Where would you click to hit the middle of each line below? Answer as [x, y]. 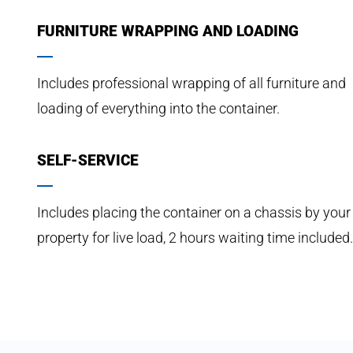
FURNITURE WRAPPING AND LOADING [168, 32]
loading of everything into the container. [158, 109]
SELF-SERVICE [88, 160]
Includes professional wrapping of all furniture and [191, 84]
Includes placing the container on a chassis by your [194, 212]
